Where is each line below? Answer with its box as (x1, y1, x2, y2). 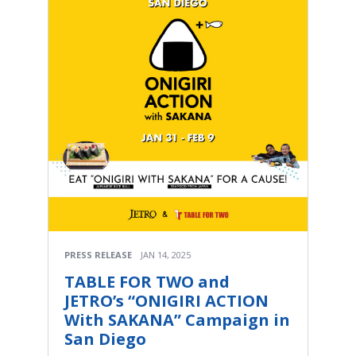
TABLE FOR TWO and (64, 270, 230, 292)
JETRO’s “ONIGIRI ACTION (64, 289, 269, 311)
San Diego (64, 327, 146, 350)
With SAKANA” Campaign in (64, 308, 290, 331)
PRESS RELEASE (64, 248, 132, 261)
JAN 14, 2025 (141, 248, 191, 261)
